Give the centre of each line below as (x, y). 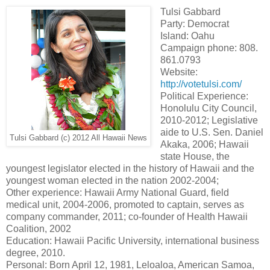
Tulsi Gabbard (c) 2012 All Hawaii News (78, 138)
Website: (179, 72)
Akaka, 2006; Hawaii (204, 144)
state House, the (195, 156)
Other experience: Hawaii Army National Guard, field (118, 192)
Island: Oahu (187, 36)
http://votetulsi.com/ (201, 84)
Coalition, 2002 (39, 228)
